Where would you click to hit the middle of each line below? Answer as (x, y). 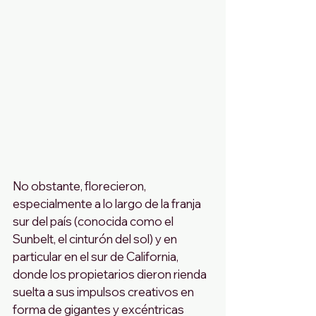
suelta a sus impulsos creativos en (104, 291)
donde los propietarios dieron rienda (111, 274)
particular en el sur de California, (97, 256)
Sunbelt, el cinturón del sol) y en (96, 238)
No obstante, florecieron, (80, 186)
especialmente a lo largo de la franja (108, 203)
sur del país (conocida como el (94, 221)
